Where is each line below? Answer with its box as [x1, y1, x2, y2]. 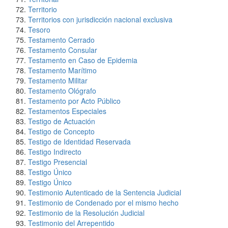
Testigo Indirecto [28, 147, 81, 157]
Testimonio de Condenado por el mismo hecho [28, 197, 179, 208]
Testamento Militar [28, 75, 88, 85]
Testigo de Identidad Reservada [28, 136, 131, 147]
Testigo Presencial [28, 157, 87, 167]
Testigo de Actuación [28, 116, 95, 126]
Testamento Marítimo [28, 65, 97, 75]
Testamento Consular [28, 45, 97, 55]
